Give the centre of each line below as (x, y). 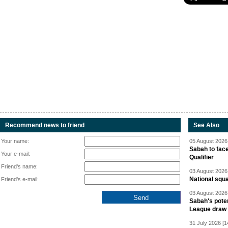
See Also (206, 125)
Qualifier (202, 157)
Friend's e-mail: (20, 179)
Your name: (15, 141)
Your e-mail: (16, 154)
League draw (208, 209)
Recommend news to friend (45, 125)
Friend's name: (19, 166)
